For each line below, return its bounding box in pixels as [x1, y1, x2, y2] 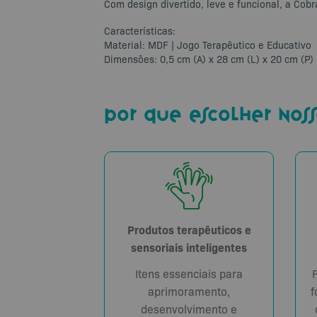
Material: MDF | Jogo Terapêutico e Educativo [104, 38, 311, 52]
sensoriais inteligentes [131, 239, 247, 255]
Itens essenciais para [135, 266, 243, 282]
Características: [104, 24, 175, 38]
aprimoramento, [148, 284, 230, 299]
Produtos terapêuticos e [127, 221, 251, 238]
